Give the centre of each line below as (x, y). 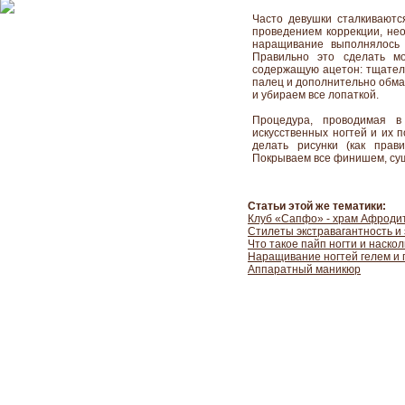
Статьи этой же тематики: (317, 206)
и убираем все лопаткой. (316, 95)
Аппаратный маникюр (304, 269)
